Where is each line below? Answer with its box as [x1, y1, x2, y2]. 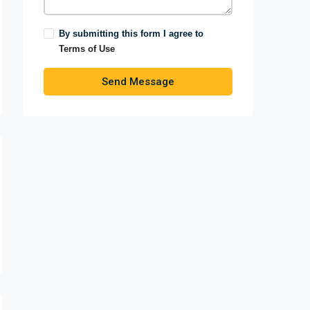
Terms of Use [59, 44, 115, 54]
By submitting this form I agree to [59, 28, 203, 39]
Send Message [102, 75, 174, 88]
